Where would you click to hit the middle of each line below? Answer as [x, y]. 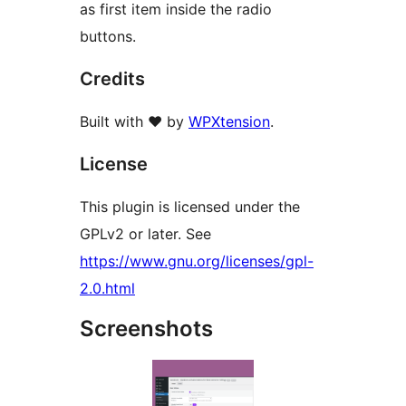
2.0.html [107, 289]
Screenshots [146, 329]
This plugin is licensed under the [190, 207]
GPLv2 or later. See [145, 234]
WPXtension [229, 122]
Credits [112, 79]
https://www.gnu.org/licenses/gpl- [197, 261]
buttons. [108, 37]
